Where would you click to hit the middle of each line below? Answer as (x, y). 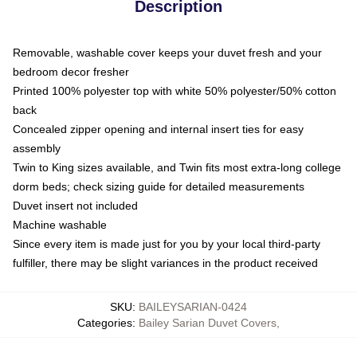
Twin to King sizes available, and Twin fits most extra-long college (177, 167)
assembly (37, 148)
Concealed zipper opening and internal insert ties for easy (158, 129)
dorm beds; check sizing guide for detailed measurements (159, 186)
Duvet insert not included (75, 205)
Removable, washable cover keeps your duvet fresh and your (167, 52)
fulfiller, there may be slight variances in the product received (165, 263)
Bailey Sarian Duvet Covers (208, 322)
